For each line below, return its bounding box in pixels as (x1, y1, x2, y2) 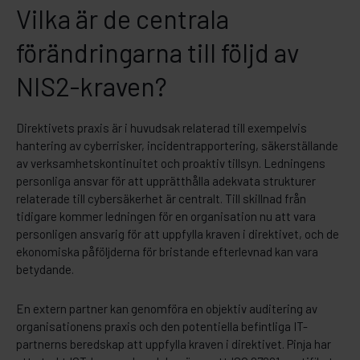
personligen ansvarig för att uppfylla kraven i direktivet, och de (16, 226, 339, 241)
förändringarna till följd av (16, 36, 299, 67)
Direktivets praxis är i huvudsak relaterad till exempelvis (16, 120, 307, 135)
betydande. (16, 261, 74, 276)
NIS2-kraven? (16, 70, 167, 101)
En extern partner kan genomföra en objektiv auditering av (16, 301, 317, 316)
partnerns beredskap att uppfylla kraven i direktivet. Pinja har (16, 336, 331, 351)
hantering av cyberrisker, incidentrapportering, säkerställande (16, 137, 338, 153)
